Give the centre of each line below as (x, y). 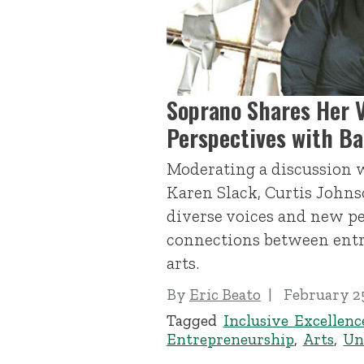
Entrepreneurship (230, 340)
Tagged (195, 321)
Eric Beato (225, 294)
